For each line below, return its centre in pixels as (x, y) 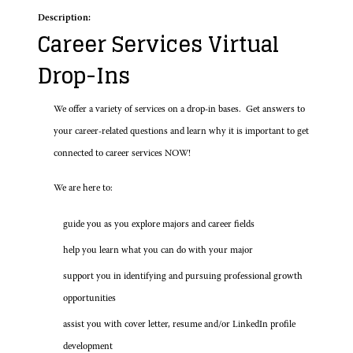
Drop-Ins (84, 76)
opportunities (89, 299)
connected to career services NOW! (122, 154)
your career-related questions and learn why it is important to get (181, 132)
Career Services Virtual (158, 45)
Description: (64, 19)
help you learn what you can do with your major (158, 251)
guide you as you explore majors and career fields (159, 225)
